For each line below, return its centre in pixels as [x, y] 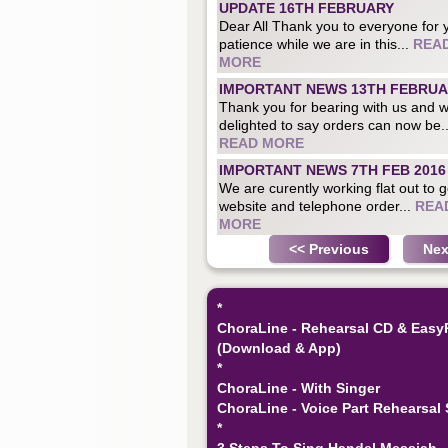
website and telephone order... [317, 205]
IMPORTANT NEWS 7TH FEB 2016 [332, 169]
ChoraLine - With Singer [298, 387]
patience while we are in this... [316, 43]
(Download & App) [279, 347]
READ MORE [261, 142]
